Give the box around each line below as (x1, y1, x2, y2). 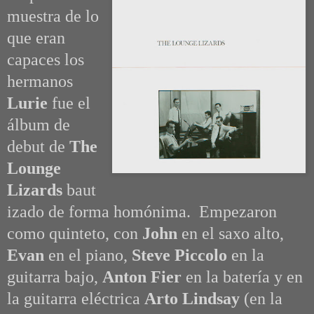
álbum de (7, 116, 70, 135)
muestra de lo (7, 7, 99, 26)
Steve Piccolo (132, 246, 227, 265)
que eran (7, 29, 65, 48)
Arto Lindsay (144, 289, 244, 308)
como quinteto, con (7, 224, 142, 243)
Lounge (7, 159, 61, 178)
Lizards (7, 181, 62, 200)
